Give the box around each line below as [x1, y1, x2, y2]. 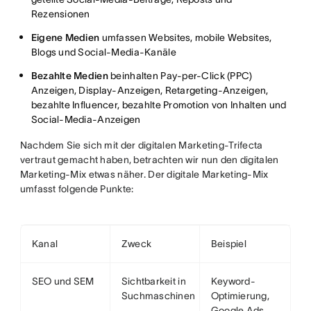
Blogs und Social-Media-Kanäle [31, 47, 176, 58]
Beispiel [210, 238, 246, 249]
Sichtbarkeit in [121, 276, 186, 287]
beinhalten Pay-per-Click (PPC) [108, 70, 253, 81]
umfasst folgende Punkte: [19, 183, 134, 194]
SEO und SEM [31, 276, 94, 287]
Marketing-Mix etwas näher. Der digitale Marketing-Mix [19, 169, 269, 180]
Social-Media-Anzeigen [31, 114, 141, 125]
